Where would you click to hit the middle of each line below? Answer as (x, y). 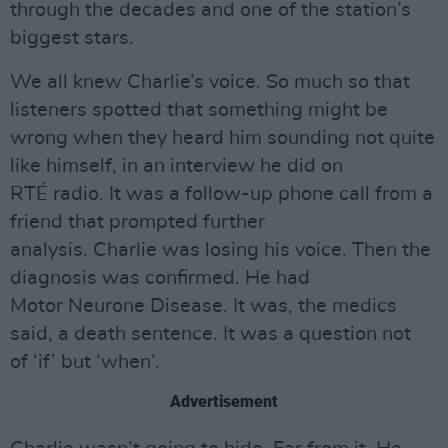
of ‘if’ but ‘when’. (85, 362)
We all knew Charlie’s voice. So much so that (210, 82)
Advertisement (224, 401)
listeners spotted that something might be (199, 110)
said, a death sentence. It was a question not (210, 334)
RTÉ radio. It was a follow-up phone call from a (221, 194)
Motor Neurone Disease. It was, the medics (203, 306)
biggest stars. (72, 38)
